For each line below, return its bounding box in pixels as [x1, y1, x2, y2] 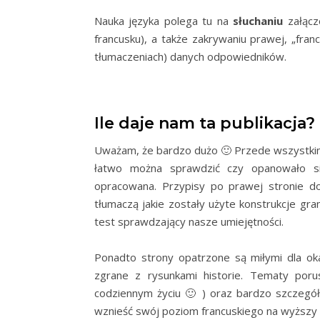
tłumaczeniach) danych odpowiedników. [94, 49, 286, 64]
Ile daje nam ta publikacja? [94, 114, 315, 133]
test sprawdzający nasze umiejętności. [94, 214, 284, 229]
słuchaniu [233, 14, 284, 28]
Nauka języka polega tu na [94, 14, 234, 28]
